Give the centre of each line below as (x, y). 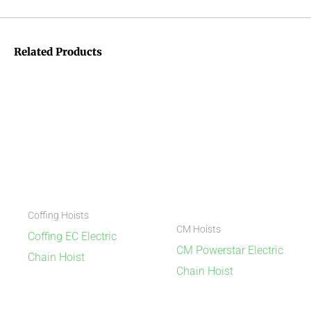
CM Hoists (198, 229)
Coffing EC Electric (72, 237)
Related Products (58, 52)
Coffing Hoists (58, 216)
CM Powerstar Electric (229, 251)
